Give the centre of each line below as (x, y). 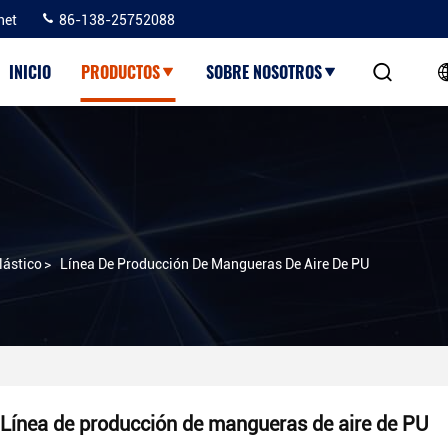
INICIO (29, 72)
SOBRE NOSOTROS (263, 72)
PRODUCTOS (120, 72)
